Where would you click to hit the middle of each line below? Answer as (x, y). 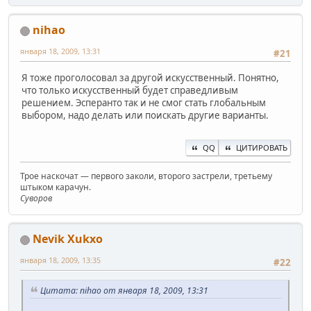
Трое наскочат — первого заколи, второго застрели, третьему (146, 176)
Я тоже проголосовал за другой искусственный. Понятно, (150, 77)
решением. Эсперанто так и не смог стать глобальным (144, 102)
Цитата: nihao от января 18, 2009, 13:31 (124, 291)
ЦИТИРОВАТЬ (262, 148)
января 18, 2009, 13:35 (60, 260)
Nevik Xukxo (68, 239)
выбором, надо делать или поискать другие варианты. (145, 115)
